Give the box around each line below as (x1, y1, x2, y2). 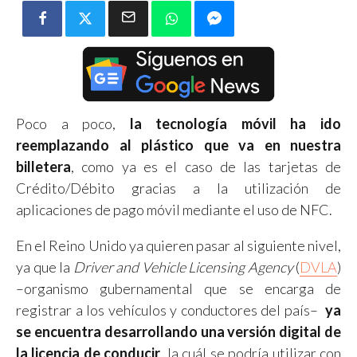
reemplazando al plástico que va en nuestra (16, 135, 341, 154)
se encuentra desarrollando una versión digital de (16, 322, 341, 340)
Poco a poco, (16, 114, 116, 132)
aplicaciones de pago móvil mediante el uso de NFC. (16, 200, 332, 218)
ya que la (16, 257, 70, 276)
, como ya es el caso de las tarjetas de (71, 157, 341, 175)
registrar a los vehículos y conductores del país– (16, 300, 325, 319)
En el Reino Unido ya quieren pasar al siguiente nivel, (16, 236, 341, 254)
